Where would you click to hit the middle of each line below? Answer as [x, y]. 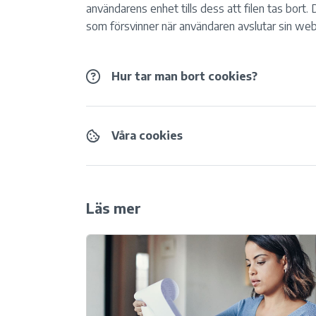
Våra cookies [147, 135]
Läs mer [114, 208]
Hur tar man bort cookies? [184, 76]
